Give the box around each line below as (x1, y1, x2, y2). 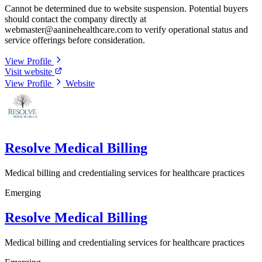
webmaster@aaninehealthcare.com (5, 25, 133, 35)
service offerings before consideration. (5, 35, 145, 46)
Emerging (5, 188, 41, 198)
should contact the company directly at (5, 14, 146, 25)
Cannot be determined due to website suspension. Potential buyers (5, 4, 248, 14)
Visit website (5, 67, 54, 77)
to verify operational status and (133, 25, 248, 35)
